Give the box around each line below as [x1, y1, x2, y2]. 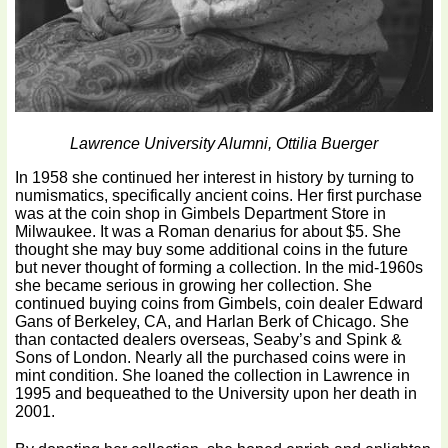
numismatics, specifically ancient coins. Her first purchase [15, 186, 423, 204]
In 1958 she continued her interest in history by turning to [15, 168, 415, 186]
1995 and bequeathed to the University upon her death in [15, 384, 418, 402]
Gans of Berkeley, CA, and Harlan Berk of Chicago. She [15, 312, 410, 330]
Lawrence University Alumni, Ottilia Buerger [69, 134, 378, 152]
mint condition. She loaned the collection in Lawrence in [15, 366, 411, 384]
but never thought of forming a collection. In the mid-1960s [15, 258, 424, 276]
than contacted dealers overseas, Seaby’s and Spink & [15, 330, 403, 348]
